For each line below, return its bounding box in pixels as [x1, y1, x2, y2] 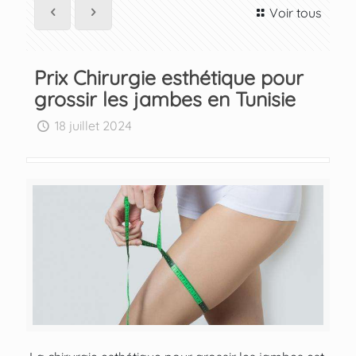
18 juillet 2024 [55, 118, 133, 134]
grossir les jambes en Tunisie [34, 87, 296, 112]
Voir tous [269, 5, 322, 21]
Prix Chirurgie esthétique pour [34, 65, 304, 91]
